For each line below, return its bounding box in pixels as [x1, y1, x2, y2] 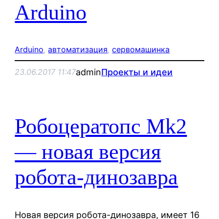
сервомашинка [112, 44, 170, 54]
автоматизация [48, 44, 108, 54]
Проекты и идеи [101, 66, 173, 77]
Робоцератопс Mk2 [15, 114, 187, 139]
